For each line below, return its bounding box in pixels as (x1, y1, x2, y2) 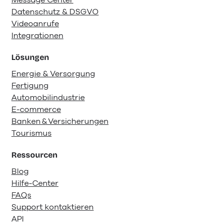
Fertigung (11, 80, 49, 91)
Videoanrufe (11, 18, 59, 29)
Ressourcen (11, 150, 57, 160)
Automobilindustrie (11, 92, 85, 103)
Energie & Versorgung (11, 68, 95, 79)
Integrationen (11, 30, 63, 41)
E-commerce (11, 104, 61, 115)
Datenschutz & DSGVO (11, 6, 99, 17)
